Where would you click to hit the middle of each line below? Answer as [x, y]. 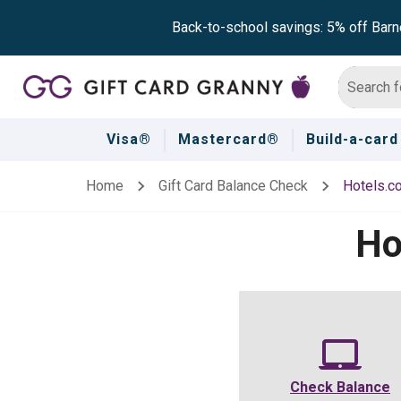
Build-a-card [352, 139]
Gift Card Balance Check [233, 186]
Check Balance [340, 387]
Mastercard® [228, 139]
